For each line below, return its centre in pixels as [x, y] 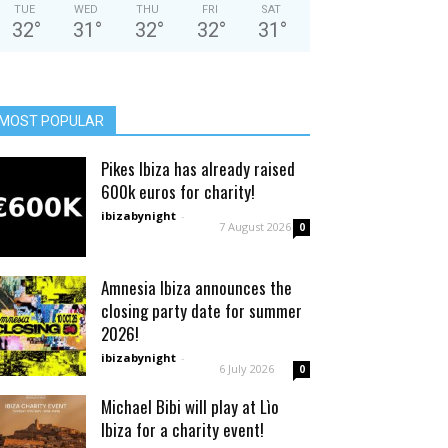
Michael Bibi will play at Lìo [190, 406]
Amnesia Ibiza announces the [196, 287]
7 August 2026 [255, 226]
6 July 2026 [246, 368]
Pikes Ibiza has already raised [198, 168]
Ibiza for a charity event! [182, 429]
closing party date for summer [201, 310]
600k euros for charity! [178, 191]
